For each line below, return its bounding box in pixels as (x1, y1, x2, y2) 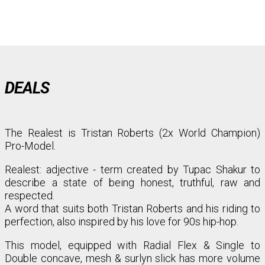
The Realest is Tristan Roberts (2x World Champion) (5, 127, 260, 139)
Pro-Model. (5, 140, 58, 152)
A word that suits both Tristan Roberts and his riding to (5, 202, 260, 215)
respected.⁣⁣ (5, 189, 54, 202)
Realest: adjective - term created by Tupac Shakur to (5, 163, 260, 176)
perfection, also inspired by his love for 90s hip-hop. (5, 215, 238, 228)
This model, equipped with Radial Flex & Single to (5, 239, 260, 251)
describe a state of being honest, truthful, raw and (5, 176, 260, 189)
